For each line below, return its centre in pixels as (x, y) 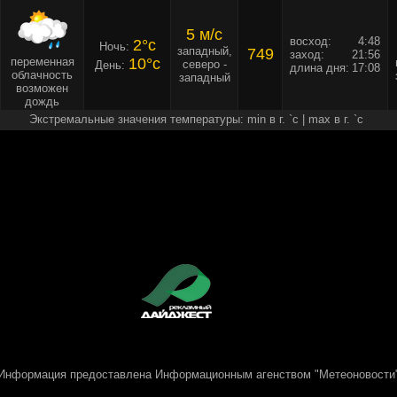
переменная (42, 62)
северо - (204, 65)
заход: (307, 55)
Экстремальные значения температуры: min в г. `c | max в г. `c (196, 120)
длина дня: (319, 68)
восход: (311, 42)
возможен (42, 89)
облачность (42, 75)
